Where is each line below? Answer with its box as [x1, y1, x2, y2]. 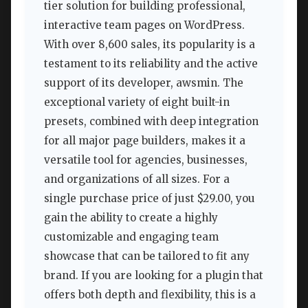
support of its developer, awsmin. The [44, 76, 243, 89]
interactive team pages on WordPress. [44, 18, 245, 32]
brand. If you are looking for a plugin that [44, 268, 263, 282]
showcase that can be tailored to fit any [44, 249, 250, 263]
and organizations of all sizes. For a [44, 172, 230, 186]
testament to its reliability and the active [44, 56, 258, 70]
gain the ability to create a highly [44, 210, 218, 224]
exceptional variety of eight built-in [44, 95, 230, 109]
